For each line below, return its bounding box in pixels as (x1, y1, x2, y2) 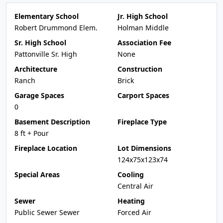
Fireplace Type (117, 117, 167, 126)
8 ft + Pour (14, 128, 49, 138)
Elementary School (14, 11, 79, 21)
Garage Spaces (14, 91, 64, 100)
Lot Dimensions (117, 143, 171, 153)
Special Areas (14, 170, 60, 179)
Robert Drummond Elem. (14, 23, 98, 32)
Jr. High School (117, 11, 168, 21)
